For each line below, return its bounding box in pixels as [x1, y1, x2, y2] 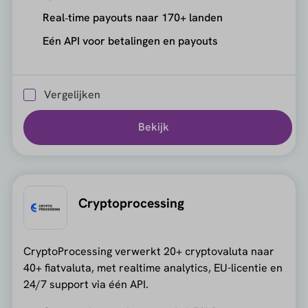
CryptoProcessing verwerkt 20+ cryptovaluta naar [23, 243, 274, 258]
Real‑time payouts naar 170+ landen [42, 10, 223, 25]
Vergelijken [43, 87, 100, 102]
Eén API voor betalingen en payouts [42, 34, 218, 49]
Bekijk [137, 120, 169, 135]
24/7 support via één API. [23, 276, 148, 291]
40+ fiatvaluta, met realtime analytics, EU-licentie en [23, 260, 283, 275]
